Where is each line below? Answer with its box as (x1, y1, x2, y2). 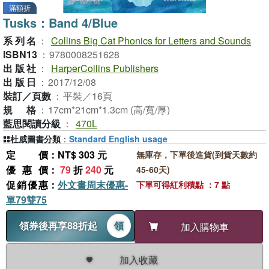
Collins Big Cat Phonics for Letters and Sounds (51, 34, 251, 47)
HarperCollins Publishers (51, 61, 159, 75)
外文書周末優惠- (58, 178, 128, 192)
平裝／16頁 (63, 89, 112, 103)
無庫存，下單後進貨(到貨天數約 (136, 148, 257, 160)
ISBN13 (3, 47, 37, 61)
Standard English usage (69, 133, 168, 145)
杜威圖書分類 (10, 133, 61, 145)
